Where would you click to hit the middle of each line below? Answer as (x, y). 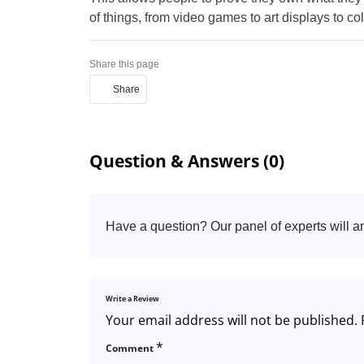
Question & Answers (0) (186, 160)
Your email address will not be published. (231, 320)
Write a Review (132, 298)
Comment (130, 348)
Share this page (124, 64)
